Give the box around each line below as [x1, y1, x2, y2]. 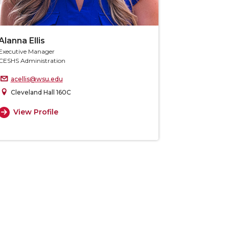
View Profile [13, 107, 59, 117]
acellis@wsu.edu [10, 75, 63, 83]
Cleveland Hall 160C [10, 88, 71, 96]
